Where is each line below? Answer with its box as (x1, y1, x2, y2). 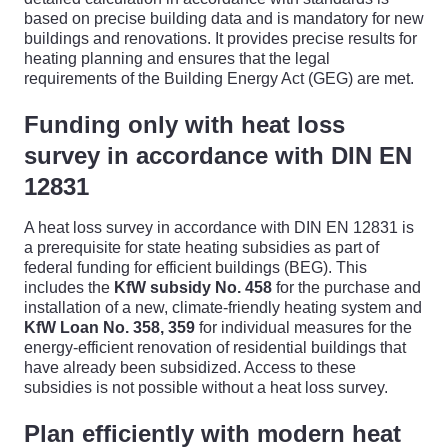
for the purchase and (272, 279, 421, 296)
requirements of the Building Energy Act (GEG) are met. (24, 70, 414, 87)
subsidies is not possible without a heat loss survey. (24, 379, 388, 396)
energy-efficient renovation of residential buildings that (24, 339, 406, 356)
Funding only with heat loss (24, 111, 345, 138)
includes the (24, 279, 114, 296)
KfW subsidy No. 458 (114, 279, 272, 296)
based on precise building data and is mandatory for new (24, 10, 424, 27)
